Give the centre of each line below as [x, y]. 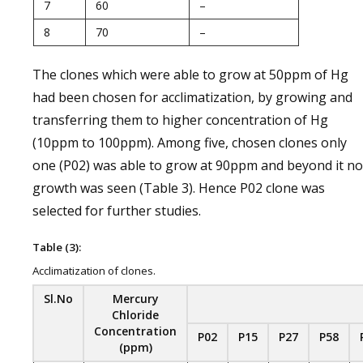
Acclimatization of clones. [94, 270]
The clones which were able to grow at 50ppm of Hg [190, 74]
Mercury [135, 298]
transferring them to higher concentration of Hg [180, 120]
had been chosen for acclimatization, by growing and [192, 97]
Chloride [135, 314]
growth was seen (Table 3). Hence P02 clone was [179, 188]
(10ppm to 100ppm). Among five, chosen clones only [190, 142]
